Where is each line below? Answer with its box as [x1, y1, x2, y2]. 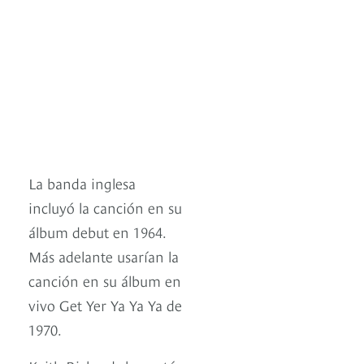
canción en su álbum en [28, 270, 181, 291]
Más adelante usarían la [28, 245, 179, 266]
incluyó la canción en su [28, 197, 182, 218]
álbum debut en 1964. [28, 221, 166, 242]
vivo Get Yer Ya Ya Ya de [28, 294, 182, 315]
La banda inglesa [28, 172, 136, 193]
